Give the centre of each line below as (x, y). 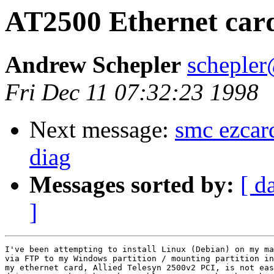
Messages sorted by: (132, 185)
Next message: (102, 130)
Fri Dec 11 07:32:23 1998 (132, 92)
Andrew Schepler (93, 65)
